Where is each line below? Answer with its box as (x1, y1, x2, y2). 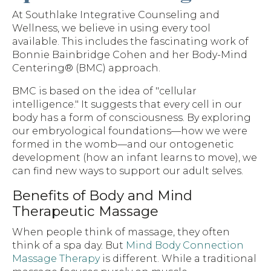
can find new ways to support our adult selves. (12, 165, 243, 177)
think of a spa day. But (12, 240, 126, 252)
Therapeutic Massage (12, 203, 158, 220)
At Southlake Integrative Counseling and (12, 9, 220, 21)
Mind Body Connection (126, 240, 244, 252)
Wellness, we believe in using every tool (12, 22, 211, 34)
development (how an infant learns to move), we (12, 152, 257, 164)
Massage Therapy (12, 253, 100, 265)
